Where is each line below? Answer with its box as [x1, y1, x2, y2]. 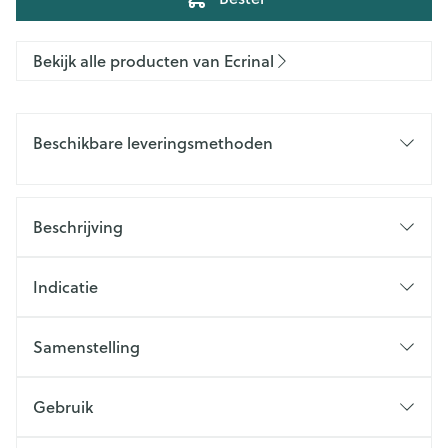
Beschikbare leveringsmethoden [33, 131, 273, 154]
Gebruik [33, 395, 93, 418]
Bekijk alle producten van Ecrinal [33, 49, 274, 72]
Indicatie [33, 275, 98, 298]
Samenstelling [33, 335, 140, 358]
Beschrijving [33, 215, 123, 238]
